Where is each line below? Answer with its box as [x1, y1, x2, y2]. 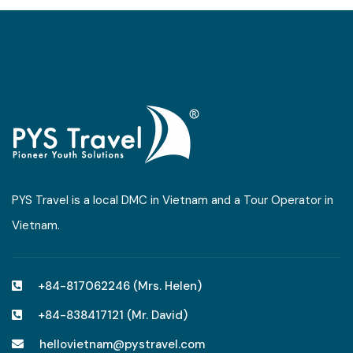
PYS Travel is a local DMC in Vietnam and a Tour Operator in [12, 192, 333, 208]
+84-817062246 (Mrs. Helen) [38, 278, 202, 294]
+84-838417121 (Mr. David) [38, 307, 188, 323]
